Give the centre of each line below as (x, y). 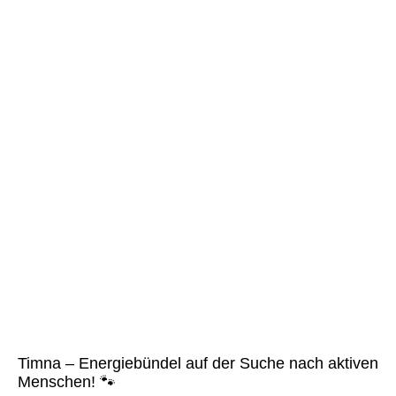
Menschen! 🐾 (67, 382)
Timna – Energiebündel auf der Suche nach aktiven (198, 364)
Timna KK (48, 282)
